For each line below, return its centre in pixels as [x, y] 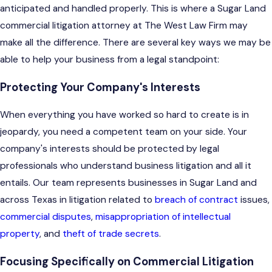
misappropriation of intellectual [163, 217]
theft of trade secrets [111, 234]
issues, [254, 200]
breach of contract [196, 200]
